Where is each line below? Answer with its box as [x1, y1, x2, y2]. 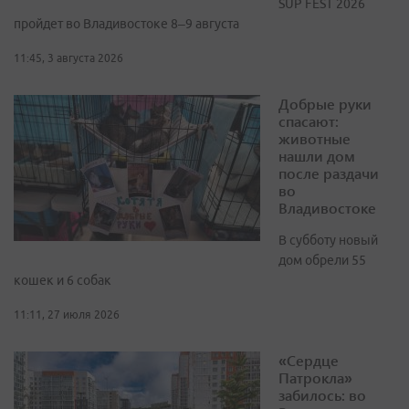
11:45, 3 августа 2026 [14, 51, 123, 64]
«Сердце [278, 350, 339, 370]
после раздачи [278, 163, 379, 183]
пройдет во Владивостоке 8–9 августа [14, 16, 239, 31]
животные [278, 128, 351, 148]
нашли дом [278, 145, 355, 165]
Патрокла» [278, 367, 352, 387]
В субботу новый [278, 232, 378, 247]
